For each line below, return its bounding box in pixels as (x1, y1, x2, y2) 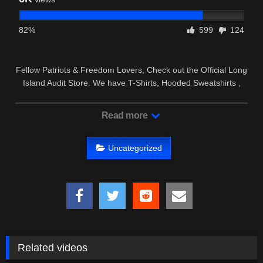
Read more (101, 110, 150, 121)
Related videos (18, 242, 88, 254)
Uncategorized (107, 143, 162, 153)
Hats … (117, 91, 146, 101)
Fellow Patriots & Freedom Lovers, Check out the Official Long (16, 65, 247, 75)
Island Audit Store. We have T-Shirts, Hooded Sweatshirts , (22, 78, 241, 88)
